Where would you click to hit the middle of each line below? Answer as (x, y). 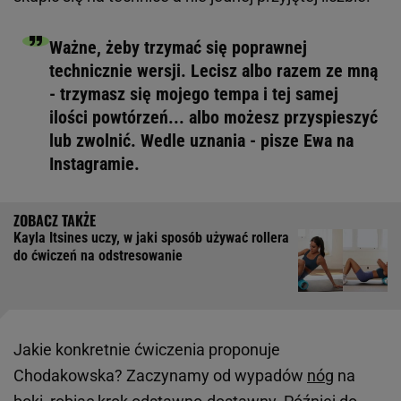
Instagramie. (94, 163)
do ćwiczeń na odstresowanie (98, 255)
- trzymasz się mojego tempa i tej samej (194, 94)
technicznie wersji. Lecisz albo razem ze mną (213, 70)
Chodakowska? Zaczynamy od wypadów (160, 375)
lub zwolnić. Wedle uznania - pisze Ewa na (201, 140)
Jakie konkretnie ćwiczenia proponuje (147, 349)
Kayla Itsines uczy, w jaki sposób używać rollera (151, 237)
